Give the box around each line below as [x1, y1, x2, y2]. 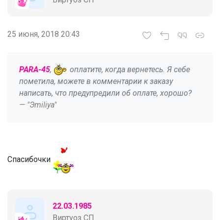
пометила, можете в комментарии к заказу [19, 77, 173, 86]
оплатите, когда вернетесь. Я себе [68, 64, 190, 74]
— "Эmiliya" [19, 100, 56, 110]
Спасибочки [7, 155, 53, 165]
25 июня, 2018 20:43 [7, 29, 80, 39]
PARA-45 [19, 64, 50, 74]
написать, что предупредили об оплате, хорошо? [19, 88, 192, 98]
